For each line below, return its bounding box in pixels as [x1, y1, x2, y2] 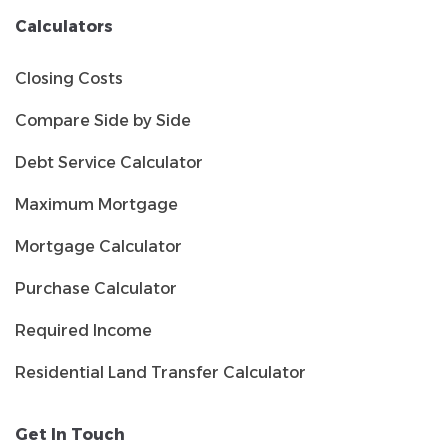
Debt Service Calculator [15, 152, 203, 172]
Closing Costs [15, 68, 123, 88]
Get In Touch [15, 424, 125, 444]
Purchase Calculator [15, 278, 177, 298]
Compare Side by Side [15, 110, 191, 130]
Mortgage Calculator [15, 236, 182, 256]
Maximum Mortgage [15, 194, 178, 214]
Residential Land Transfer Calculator [15, 362, 306, 382]
